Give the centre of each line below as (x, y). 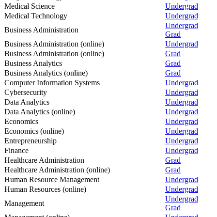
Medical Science (30, 6)
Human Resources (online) (45, 189)
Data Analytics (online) (40, 111)
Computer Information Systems (52, 82)
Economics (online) (34, 131)
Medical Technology (36, 15)
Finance (16, 150)
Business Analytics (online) (46, 73)
